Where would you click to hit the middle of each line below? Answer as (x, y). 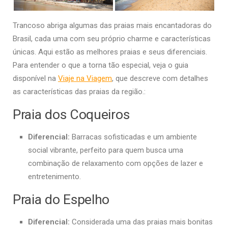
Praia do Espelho (61, 199)
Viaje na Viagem (85, 79)
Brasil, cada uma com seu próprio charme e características (112, 39)
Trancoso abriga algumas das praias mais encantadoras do (112, 26)
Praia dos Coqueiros (71, 115)
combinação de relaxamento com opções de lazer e (116, 164)
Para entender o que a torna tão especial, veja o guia (101, 65)
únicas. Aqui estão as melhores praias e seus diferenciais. (110, 52)
